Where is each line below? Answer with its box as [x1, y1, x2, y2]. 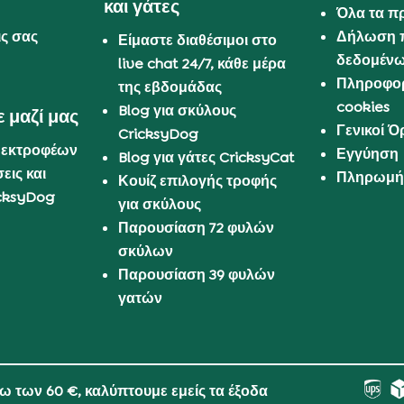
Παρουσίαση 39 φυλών [118, 265, 276, 285]
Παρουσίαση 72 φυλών [118, 218, 275, 238]
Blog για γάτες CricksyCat [118, 148, 295, 168]
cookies [336, 97, 390, 117]
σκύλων [118, 242, 174, 262]
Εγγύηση [336, 144, 399, 164]
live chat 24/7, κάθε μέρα [118, 54, 287, 74]
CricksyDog [118, 124, 199, 144]
